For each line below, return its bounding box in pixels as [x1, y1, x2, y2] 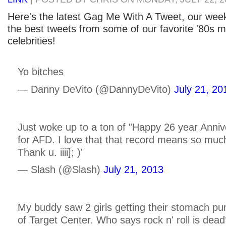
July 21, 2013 [103, 164, 163, 176]
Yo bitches [18, 66, 64, 77]
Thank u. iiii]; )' [18, 146, 83, 158]
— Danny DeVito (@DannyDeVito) [18, 83, 174, 95]
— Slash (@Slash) [18, 164, 103, 176]
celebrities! [8, 35, 55, 46]
